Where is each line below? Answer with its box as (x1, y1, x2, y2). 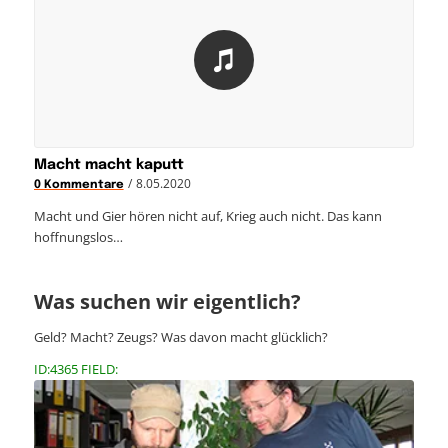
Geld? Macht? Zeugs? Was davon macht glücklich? (33, 327, 328, 346)
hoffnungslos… (33, 228, 123, 247)
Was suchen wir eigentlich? (33, 288, 301, 316)
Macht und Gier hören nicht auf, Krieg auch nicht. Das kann (33, 207, 382, 226)
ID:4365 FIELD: (33, 359, 118, 378)
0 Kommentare (33, 179, 124, 192)
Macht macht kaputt (33, 158, 184, 173)
